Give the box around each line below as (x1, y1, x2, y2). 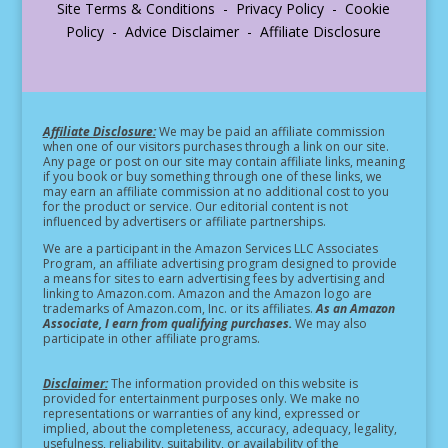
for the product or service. (42, 197, 195, 215)
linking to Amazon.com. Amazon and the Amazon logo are (42, 284, 372, 302)
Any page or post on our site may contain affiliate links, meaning (42, 152, 405, 170)
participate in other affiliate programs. (42, 329, 260, 347)
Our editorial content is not (194, 197, 348, 215)
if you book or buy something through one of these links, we (42, 167, 382, 185)
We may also (291, 314, 367, 332)
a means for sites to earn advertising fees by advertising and (42, 269, 385, 287)
